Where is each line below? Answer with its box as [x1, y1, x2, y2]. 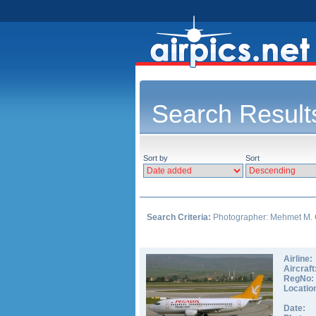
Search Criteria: [147, 212, 211, 222]
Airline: [284, 254, 312, 264]
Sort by [143, 154, 168, 162]
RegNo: [284, 274, 314, 284]
